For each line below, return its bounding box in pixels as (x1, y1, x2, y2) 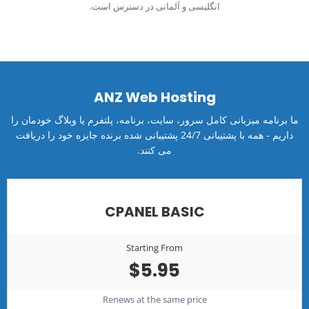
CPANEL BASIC (104, 201, 205, 221)
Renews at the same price (102, 292, 207, 306)
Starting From (126, 241, 183, 254)
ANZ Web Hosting (93, 87, 216, 107)
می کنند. (137, 143, 172, 157)
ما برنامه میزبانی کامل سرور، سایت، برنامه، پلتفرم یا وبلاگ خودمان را (10, 112, 299, 126)
